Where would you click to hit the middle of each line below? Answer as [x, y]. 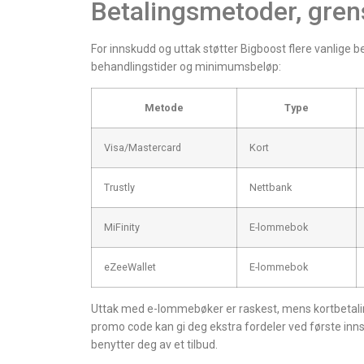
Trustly [119, 187]
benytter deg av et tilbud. [154, 344]
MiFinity [122, 227]
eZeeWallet [130, 266]
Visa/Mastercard [143, 147]
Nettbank [271, 187]
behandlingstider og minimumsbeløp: [186, 67]
